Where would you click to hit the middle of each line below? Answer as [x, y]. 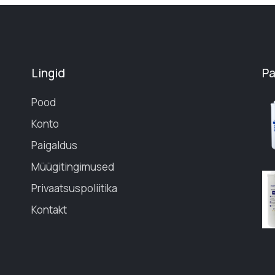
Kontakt [49, 209]
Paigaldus [54, 145]
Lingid [48, 73]
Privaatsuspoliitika [74, 188]
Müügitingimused [72, 166]
